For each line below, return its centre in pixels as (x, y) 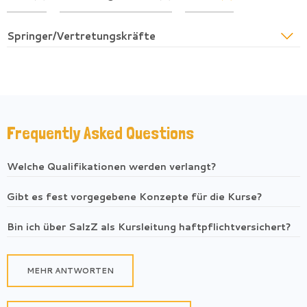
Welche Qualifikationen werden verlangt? (111, 167)
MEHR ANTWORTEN (70, 271)
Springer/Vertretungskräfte (81, 36)
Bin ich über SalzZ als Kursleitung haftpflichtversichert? (149, 227)
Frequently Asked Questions (100, 133)
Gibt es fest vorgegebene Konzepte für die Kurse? (134, 197)
